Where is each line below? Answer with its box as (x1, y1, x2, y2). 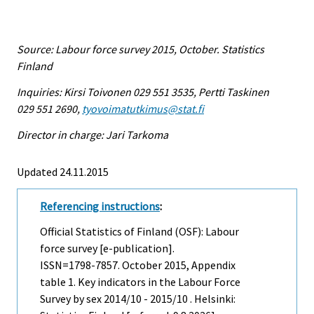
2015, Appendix (162, 258, 235, 273)
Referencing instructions (40, 198, 160, 213)
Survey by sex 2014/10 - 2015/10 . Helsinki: (40, 292, 235, 306)
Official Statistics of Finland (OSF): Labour (40, 224, 239, 239)
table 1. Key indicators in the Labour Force (40, 275, 240, 289)
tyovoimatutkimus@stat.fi (82, 101, 204, 116)
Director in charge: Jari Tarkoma (17, 127, 168, 142)
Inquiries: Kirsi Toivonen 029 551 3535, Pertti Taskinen (17, 84, 269, 99)
